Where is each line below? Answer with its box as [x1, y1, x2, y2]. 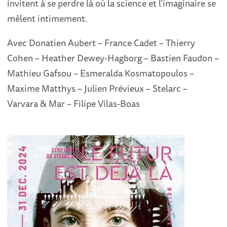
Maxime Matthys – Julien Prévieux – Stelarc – [7, 81, 188, 95]
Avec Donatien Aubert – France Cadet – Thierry [7, 35, 196, 50]
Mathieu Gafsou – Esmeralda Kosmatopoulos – [7, 66, 195, 80]
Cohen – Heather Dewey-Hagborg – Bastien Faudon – [7, 51, 219, 65]
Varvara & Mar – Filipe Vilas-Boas [7, 96, 140, 110]
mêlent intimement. [7, 11, 88, 25]
